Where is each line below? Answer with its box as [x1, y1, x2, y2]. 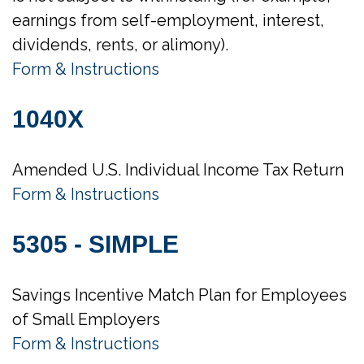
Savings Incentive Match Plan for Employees [12, 285, 347, 305]
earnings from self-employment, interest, [12, 11, 324, 30]
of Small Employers [12, 310, 160, 329]
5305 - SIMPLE [12, 231, 179, 258]
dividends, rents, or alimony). [12, 35, 228, 54]
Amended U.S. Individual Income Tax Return [12, 160, 344, 180]
